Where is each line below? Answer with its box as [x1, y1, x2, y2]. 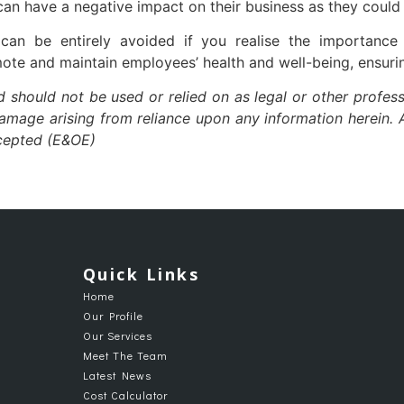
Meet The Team [82, 347, 168, 363]
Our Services [82, 327, 152, 343]
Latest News [82, 367, 151, 382]
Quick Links [82, 262, 199, 285]
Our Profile [82, 308, 143, 323]
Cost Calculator [82, 387, 168, 402]
